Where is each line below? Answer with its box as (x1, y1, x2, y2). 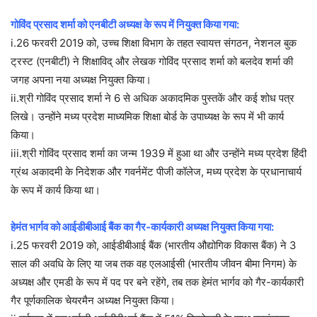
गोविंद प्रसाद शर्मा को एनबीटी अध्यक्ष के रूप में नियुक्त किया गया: (11, 18, 239, 32)
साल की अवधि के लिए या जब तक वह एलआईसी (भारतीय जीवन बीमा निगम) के (11, 257, 296, 271)
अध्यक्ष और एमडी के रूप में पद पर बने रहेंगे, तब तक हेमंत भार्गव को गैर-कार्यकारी (11, 275, 304, 289)
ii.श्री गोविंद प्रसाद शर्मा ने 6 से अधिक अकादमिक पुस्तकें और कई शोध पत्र (11, 91, 294, 105)
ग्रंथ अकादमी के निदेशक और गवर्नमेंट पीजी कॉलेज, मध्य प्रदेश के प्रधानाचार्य (11, 165, 301, 179)
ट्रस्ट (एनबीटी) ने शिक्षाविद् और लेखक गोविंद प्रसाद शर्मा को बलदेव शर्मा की (11, 54, 293, 69)
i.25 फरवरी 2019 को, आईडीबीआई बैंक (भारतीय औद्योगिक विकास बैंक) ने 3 (11, 238, 296, 253)
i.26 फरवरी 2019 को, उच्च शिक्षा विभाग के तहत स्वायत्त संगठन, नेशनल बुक (11, 36, 296, 50)
